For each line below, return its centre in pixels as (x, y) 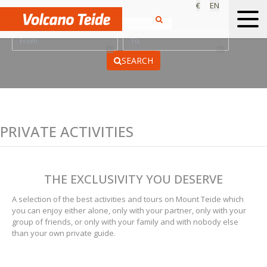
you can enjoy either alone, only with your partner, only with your (129, 211)
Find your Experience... (131, 23)
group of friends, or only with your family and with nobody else (125, 222)
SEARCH (137, 60)
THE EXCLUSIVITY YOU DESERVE (133, 179)
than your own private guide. (64, 233)
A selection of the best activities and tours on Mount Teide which (128, 199)
